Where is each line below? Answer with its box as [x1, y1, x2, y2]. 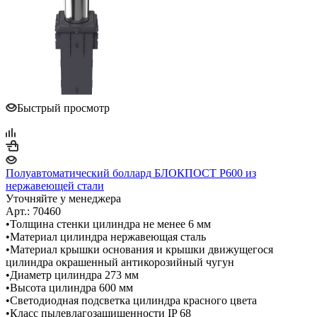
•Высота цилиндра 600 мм [6, 281, 133, 294]
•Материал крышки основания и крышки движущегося [6, 243, 273, 255]
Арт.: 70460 [6, 204, 61, 217]
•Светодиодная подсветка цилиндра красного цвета [6, 294, 257, 306]
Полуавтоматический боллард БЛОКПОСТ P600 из [6, 166, 256, 179]
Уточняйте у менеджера [6, 192, 121, 204]
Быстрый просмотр [17, 101, 110, 114]
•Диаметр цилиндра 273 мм [6, 268, 139, 281]
